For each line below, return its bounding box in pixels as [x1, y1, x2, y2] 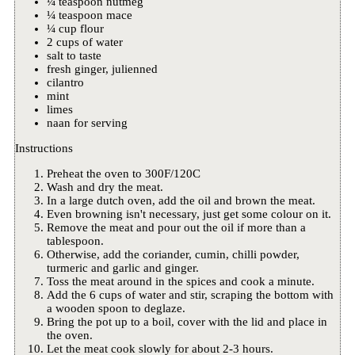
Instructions [14, 142, 73, 155]
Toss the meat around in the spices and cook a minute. [46, 275, 315, 288]
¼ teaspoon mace [46, 9, 132, 22]
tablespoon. [46, 235, 104, 248]
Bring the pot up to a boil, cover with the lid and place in [46, 315, 327, 329]
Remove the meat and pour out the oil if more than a [46, 221, 306, 235]
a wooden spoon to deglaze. [46, 302, 185, 315]
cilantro [46, 76, 84, 90]
